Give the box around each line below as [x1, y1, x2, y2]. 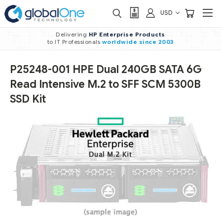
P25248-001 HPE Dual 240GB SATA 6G [10, 63, 202, 76]
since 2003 [139, 38, 174, 45]
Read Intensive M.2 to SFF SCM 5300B [10, 77, 201, 91]
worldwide [102, 38, 137, 45]
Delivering [56, 31, 89, 38]
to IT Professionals [47, 38, 102, 45]
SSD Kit [10, 92, 46, 106]
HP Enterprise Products [88, 31, 165, 38]
